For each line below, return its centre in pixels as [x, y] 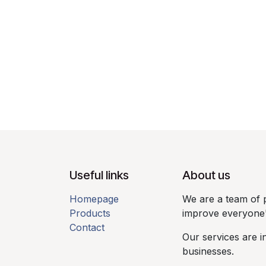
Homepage [94, 199]
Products [90, 213]
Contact [87, 228]
